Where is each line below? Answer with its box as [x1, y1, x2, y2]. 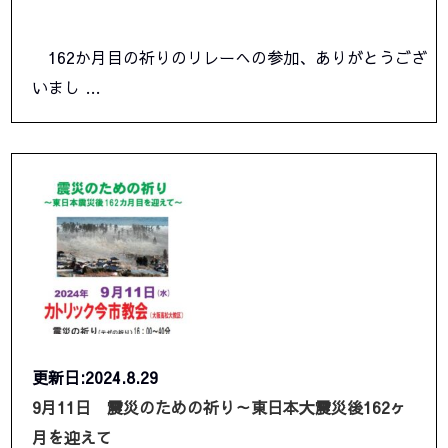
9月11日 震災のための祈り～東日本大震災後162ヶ [32, 396, 407, 419]
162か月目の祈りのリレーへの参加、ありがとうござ [32, 46, 428, 69]
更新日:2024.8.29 [32, 366, 159, 389]
